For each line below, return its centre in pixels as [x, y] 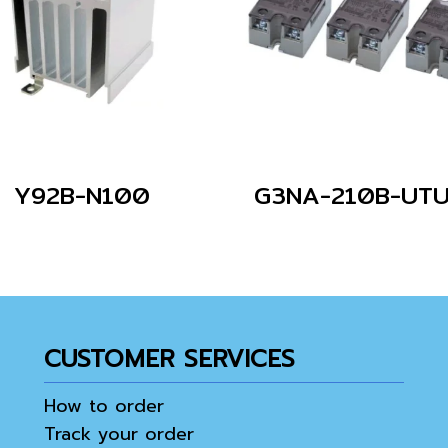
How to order [104, 406]
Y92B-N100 [81, 195]
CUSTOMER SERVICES [169, 359]
